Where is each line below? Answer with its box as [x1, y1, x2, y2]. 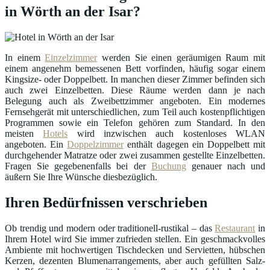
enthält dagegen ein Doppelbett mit [124, 139, 266, 150]
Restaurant [215, 223, 256, 234]
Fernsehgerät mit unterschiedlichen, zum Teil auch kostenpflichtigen [5, 107, 265, 118]
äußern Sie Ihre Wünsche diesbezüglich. [5, 172, 157, 183]
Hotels [43, 128, 68, 139]
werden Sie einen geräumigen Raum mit [97, 52, 265, 63]
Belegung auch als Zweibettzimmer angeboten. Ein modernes [5, 96, 265, 107]
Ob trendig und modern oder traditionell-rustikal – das [5, 223, 215, 234]
